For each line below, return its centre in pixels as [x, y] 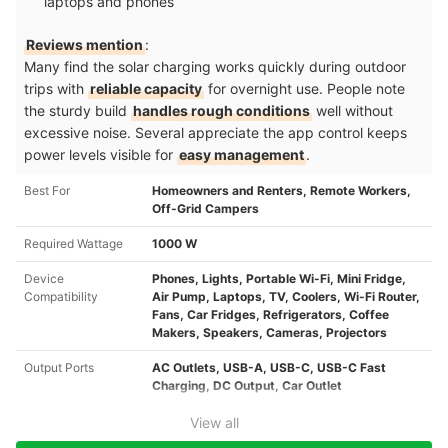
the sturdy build [77, 110]
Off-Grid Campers [205, 208]
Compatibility [61, 296]
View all [214, 422]
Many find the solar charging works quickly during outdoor [215, 66]
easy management [241, 154]
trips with [56, 88]
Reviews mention [84, 44]
